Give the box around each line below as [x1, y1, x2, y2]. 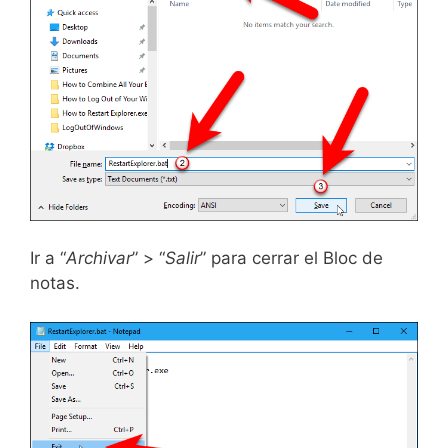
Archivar [66, 248, 132, 269]
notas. [30, 273, 80, 294]
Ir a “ [30, 248, 66, 269]
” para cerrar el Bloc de [200, 248, 383, 269]
